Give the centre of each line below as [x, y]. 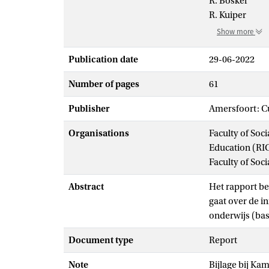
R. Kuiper [228, 15]
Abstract [86, 187]
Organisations [99, 133]
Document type [101, 240]
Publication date [103, 59]
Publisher [89, 109]
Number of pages [104, 84]
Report [223, 240]
